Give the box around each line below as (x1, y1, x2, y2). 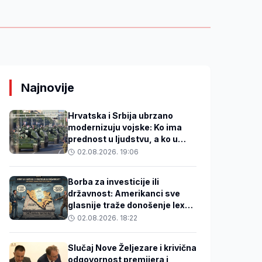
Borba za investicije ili (68, 176, 159, 187)
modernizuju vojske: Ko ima (68, 122, 182, 132)
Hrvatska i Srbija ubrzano (68, 110, 173, 120)
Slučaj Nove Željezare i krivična (68, 242, 196, 253)
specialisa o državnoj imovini (68, 211, 189, 222)
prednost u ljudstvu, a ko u (68, 133, 178, 144)
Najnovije (21, 80, 74, 95)
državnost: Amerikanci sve (68, 188, 180, 198)
